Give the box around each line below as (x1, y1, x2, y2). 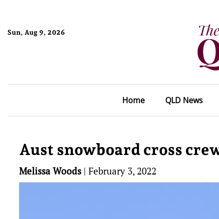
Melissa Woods (19, 165, 81, 177)
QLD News (165, 95, 203, 106)
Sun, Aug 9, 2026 (7, 28, 65, 36)
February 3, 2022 (88, 165, 156, 177)
